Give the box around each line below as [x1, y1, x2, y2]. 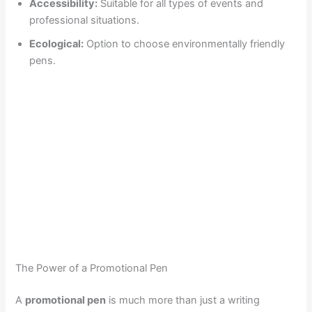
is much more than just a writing [106, 293, 260, 306]
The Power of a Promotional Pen [15, 261, 169, 274]
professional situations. [29, 13, 140, 26]
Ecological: [29, 37, 84, 50]
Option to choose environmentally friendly [84, 37, 286, 50]
